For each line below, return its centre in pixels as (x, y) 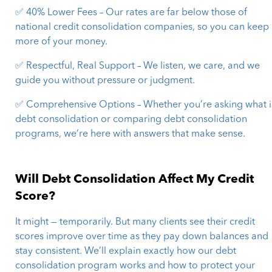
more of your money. (62, 42)
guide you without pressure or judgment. (105, 81)
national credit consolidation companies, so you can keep (142, 28)
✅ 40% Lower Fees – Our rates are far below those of (131, 13)
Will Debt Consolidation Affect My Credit (135, 180)
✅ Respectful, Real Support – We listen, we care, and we (138, 66)
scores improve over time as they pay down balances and (142, 237)
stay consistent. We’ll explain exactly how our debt (126, 252)
